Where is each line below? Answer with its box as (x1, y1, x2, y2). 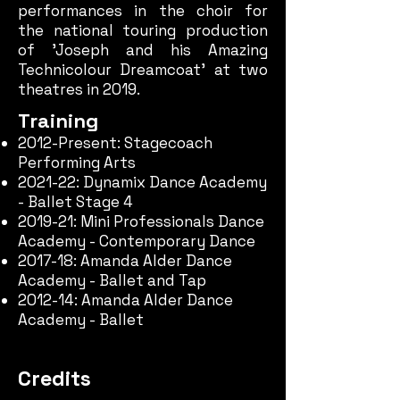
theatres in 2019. (18, 79, 140, 99)
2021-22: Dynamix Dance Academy (18, 172, 267, 192)
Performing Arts (18, 153, 136, 172)
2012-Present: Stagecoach (18, 133, 212, 153)
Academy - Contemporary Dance (18, 231, 255, 251)
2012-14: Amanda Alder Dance (18, 290, 233, 310)
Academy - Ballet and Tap (18, 271, 206, 290)
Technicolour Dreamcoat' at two (18, 60, 268, 79)
